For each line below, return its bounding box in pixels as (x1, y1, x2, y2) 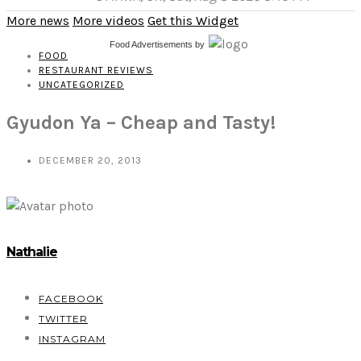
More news (6, 13, 69, 28)
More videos (73, 13, 144, 28)
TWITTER (39, 313, 88, 326)
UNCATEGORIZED (39, 79, 124, 90)
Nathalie (6, 244, 57, 260)
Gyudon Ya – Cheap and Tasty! (6, 110, 276, 134)
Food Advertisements (110, 39, 193, 49)
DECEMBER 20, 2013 (39, 154, 142, 166)
